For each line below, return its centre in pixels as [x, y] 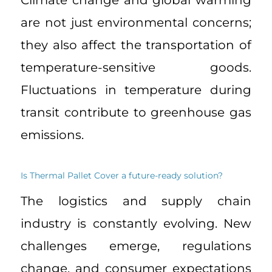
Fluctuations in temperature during [136, 90]
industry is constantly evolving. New [136, 223]
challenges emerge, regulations [136, 246]
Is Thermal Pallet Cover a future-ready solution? [122, 176]
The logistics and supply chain [136, 201]
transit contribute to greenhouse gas [136, 113]
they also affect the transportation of [136, 45]
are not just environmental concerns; [136, 23]
